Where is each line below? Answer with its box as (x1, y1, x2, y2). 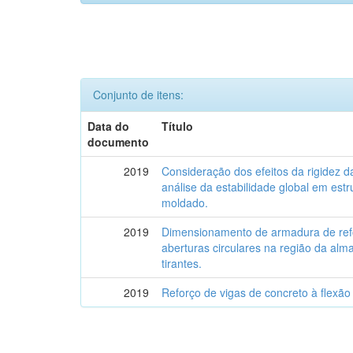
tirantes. (162, 255, 203, 271)
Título (162, 118, 194, 134)
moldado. (162, 195, 209, 210)
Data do (87, 118, 130, 134)
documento (87, 134, 150, 150)
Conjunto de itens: (93, 87, 184, 102)
